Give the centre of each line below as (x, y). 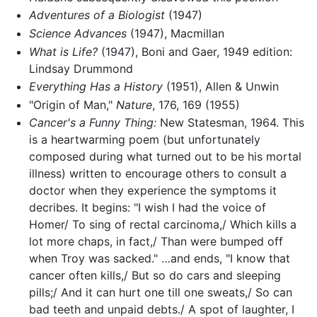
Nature (134, 104)
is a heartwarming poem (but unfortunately (144, 140)
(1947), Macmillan (175, 34)
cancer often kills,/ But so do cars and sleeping (155, 276)
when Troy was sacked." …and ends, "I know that (159, 259)
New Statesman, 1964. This (230, 123)
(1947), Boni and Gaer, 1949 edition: (195, 51)
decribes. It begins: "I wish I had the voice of (147, 208)
